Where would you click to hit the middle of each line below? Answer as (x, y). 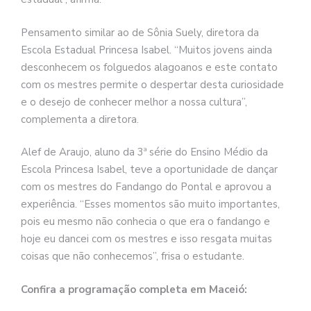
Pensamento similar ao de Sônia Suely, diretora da (140, 32)
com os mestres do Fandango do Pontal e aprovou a (146, 187)
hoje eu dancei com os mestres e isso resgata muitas (146, 239)
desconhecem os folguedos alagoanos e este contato (149, 67)
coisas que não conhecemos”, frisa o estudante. (133, 257)
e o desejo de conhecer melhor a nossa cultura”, (134, 102)
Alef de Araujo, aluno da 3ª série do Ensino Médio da (146, 152)
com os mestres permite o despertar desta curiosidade (152, 84)
